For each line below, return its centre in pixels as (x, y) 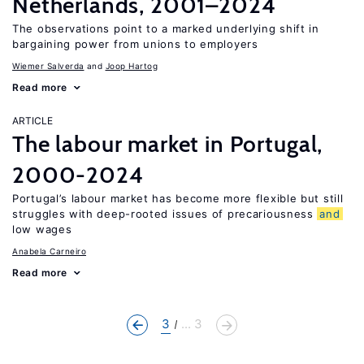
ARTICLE (32, 121)
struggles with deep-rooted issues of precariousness (165, 214)
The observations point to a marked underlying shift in (166, 28)
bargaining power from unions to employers (135, 44)
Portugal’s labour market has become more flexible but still (178, 198)
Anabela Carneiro (49, 251)
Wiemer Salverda (48, 66)
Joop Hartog (131, 66)
